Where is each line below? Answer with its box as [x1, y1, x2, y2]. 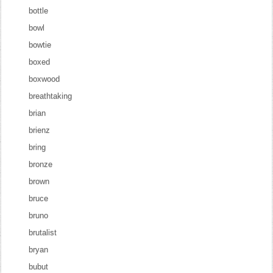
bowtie [29, 40, 52, 49]
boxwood [29, 74, 60, 83]
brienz [29, 126, 51, 135]
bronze [29, 160, 53, 169]
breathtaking [29, 91, 73, 101]
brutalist [29, 228, 57, 237]
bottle [29, 6, 49, 15]
